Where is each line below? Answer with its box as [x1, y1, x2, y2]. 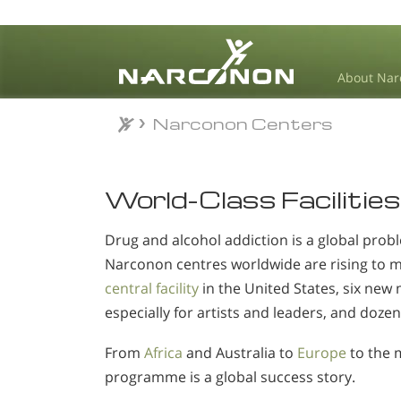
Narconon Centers [152, 113, 333, 133]
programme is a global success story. [105, 366, 355, 387]
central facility [105, 278, 199, 298]
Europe [297, 342, 346, 363]
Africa [144, 342, 183, 363]
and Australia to [183, 342, 297, 363]
